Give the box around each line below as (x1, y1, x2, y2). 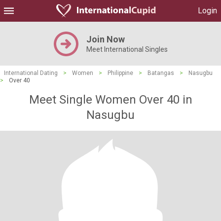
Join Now (86, 34, 125, 44)
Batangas (147, 70, 174, 76)
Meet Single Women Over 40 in (29, 93, 192, 107)
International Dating (4, 70, 58, 76)
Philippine (108, 70, 133, 76)
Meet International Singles (86, 45, 168, 53)
